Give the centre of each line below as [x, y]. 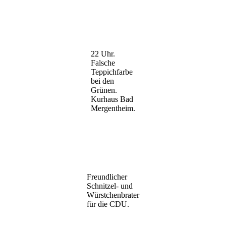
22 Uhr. [103, 53]
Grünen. [104, 90]
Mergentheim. [113, 108]
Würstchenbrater [113, 195]
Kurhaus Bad [112, 99]
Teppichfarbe [112, 72]
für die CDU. [108, 204]
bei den [102, 81]
